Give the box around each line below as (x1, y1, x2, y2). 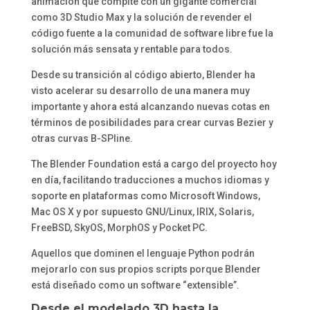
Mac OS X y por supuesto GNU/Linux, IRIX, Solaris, (30, 206, 254, 217)
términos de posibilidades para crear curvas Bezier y (30, 117, 273, 128)
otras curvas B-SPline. (30, 133, 133, 144)
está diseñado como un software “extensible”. (30, 280, 239, 291)
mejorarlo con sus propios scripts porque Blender (30, 264, 261, 275)
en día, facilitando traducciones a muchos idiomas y (30, 174, 269, 185)
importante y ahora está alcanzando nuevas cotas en (30, 101, 270, 112)
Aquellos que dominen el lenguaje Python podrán (30, 248, 255, 259)
